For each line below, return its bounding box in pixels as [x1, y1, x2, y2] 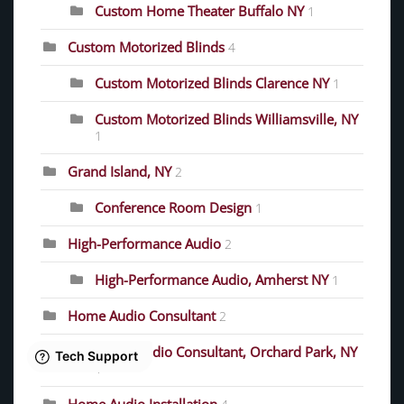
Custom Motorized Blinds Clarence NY [95, 74, 329, 93]
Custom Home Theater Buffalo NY [95, 2, 308, 21]
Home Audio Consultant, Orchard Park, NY [95, 343, 357, 362]
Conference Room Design [95, 198, 252, 217]
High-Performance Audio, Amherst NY [95, 271, 328, 289]
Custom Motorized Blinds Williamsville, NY [95, 110, 358, 129]
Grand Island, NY [68, 162, 171, 181]
